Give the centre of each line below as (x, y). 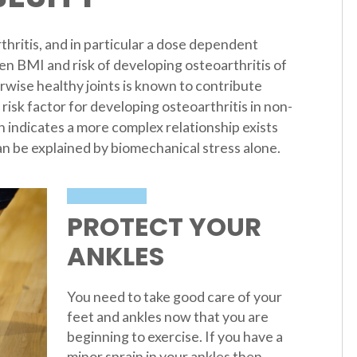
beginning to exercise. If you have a (175, 336)
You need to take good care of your (174, 296)
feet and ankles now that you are (167, 316)
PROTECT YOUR (164, 226)
